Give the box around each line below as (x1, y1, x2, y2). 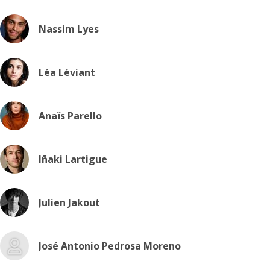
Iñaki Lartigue (39, 152, 107, 166)
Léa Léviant (39, 66, 95, 79)
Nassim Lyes (39, 22, 99, 36)
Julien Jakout (39, 196, 100, 209)
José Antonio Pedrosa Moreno (39, 239, 181, 253)
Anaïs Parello (39, 109, 102, 122)
